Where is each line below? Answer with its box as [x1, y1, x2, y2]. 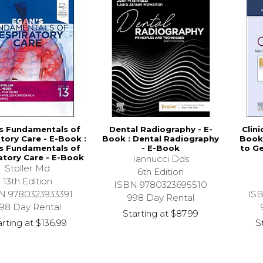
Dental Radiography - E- [109, 124, 213, 134]
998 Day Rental [127, 191, 194, 203]
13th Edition [2, 175, 52, 187]
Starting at [123, 207, 169, 219]
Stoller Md [5, 162, 50, 174]
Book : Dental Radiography [102, 133, 220, 143]
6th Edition [137, 166, 184, 177]
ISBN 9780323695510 [114, 178, 208, 190]
